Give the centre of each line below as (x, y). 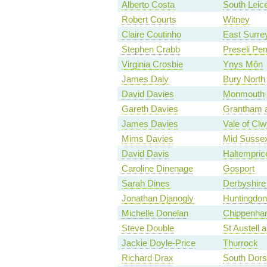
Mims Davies (147, 139)
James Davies (150, 124)
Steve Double (148, 228)
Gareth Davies (150, 109)
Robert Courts (149, 20)
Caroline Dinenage (157, 169)
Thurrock (240, 243)
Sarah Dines (145, 184)
